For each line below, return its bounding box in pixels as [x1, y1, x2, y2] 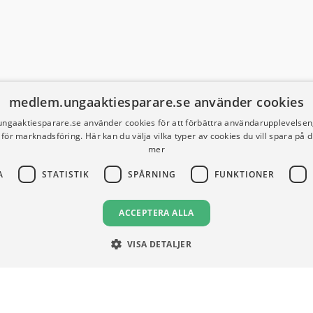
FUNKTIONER [214, 168, 275, 180]
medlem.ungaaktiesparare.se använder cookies [8, 94, 305, 110]
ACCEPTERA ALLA [119, 207, 194, 219]
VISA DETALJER [127, 238, 192, 250]
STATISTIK [41, 168, 89, 180]
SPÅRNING [127, 168, 176, 180]
